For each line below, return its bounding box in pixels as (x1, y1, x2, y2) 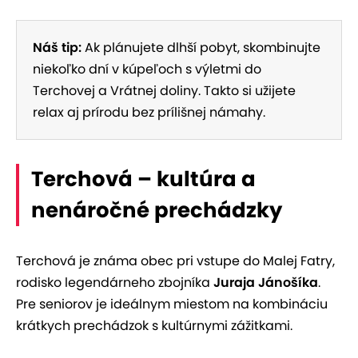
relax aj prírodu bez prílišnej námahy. (33, 102, 265, 121)
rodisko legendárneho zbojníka (16, 272, 213, 292)
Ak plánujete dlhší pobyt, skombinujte (82, 38, 320, 57)
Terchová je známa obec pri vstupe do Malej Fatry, (16, 251, 335, 270)
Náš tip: (33, 38, 82, 57)
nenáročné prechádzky (31, 195, 282, 225)
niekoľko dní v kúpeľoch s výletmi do (33, 59, 261, 78)
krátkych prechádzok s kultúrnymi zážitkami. (16, 316, 292, 335)
